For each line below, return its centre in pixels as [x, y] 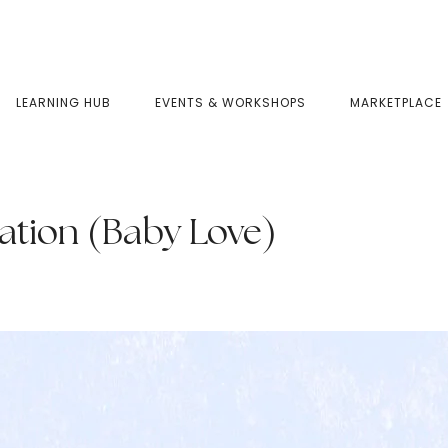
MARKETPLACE [396, 102]
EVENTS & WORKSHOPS [230, 102]
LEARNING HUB [63, 102]
